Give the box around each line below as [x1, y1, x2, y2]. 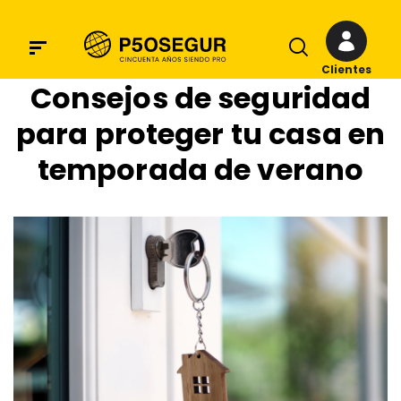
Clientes [320, 62, 371, 77]
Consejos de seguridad [30, 78, 371, 118]
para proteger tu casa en [15, 114, 386, 154]
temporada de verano [37, 149, 364, 190]
